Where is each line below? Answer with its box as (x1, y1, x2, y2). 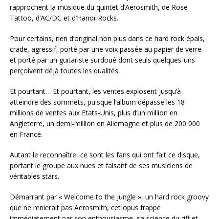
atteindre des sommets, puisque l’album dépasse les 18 (10, 97, 185, 107)
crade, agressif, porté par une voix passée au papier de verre (10, 44, 201, 54)
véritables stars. (10, 172, 59, 181)
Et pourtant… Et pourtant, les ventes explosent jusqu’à (10, 87, 181, 96)
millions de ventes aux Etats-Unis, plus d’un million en (10, 108, 177, 118)
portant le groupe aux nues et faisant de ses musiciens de (10, 161, 193, 171)
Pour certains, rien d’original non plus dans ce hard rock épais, (10, 34, 205, 44)
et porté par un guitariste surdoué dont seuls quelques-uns (10, 55, 195, 65)
